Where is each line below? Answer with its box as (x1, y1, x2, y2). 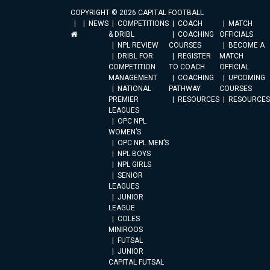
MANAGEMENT (108, 74, 157, 82)
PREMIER (108, 95, 139, 104)
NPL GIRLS (118, 160, 151, 169)
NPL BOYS (118, 149, 151, 158)
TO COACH (169, 63, 205, 71)
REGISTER (178, 52, 211, 60)
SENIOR (118, 171, 143, 180)
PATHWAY (169, 84, 201, 93)
